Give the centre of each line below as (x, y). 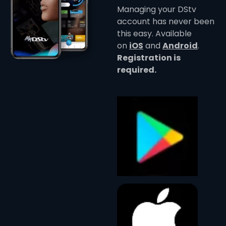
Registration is (149, 58)
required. (137, 70)
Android (180, 46)
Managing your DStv (157, 9)
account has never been (166, 21)
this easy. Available (154, 34)
